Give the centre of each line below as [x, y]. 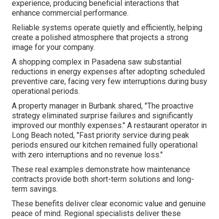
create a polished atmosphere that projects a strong [100, 38]
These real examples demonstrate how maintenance [101, 170]
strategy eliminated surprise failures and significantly [102, 116]
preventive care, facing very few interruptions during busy [109, 82]
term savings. [35, 189]
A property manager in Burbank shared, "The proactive [103, 106]
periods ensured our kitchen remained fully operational [105, 145]
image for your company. [53, 47]
